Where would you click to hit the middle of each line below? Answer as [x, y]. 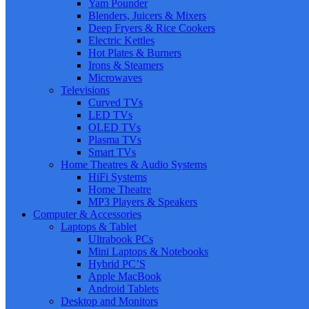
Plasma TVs [115, 140]
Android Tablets [123, 289]
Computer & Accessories [87, 215]
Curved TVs [116, 103]
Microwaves [115, 78]
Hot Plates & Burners [135, 53]
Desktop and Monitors [109, 301]
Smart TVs [112, 152]
